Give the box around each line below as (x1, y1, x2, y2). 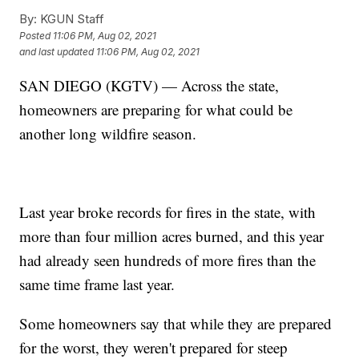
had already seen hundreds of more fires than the (19, 249, 317, 270)
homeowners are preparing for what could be (19, 99, 293, 119)
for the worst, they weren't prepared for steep (19, 337, 288, 357)
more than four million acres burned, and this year (19, 225, 325, 246)
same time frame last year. (19, 273, 175, 294)
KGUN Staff (37, 10, 105, 26)
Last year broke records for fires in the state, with (19, 201, 317, 222)
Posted (19, 30, 54, 42)
